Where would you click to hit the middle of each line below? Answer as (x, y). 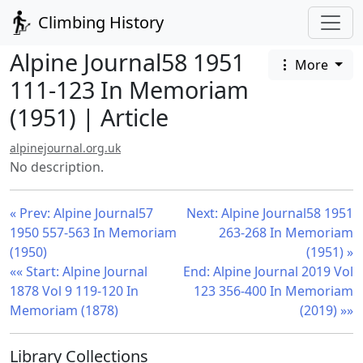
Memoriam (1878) (64, 310)
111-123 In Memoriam (129, 90)
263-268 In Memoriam (286, 233)
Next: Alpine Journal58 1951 (270, 213)
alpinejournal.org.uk (65, 148)
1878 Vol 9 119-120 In (74, 291)
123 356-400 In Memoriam (273, 291)
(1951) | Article (89, 117)
